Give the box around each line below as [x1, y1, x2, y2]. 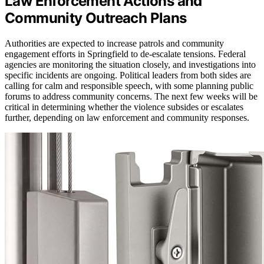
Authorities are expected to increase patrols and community [5, 38, 224, 48]
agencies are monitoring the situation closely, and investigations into [5, 59, 256, 70]
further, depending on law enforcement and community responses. [5, 112, 249, 123]
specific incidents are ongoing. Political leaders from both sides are [5, 70, 251, 80]
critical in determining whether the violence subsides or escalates [5, 101, 243, 112]
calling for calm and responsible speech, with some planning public [5, 80, 253, 91]
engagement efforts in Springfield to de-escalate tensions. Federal [5, 48, 246, 59]
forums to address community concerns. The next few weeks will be [5, 91, 258, 101]
